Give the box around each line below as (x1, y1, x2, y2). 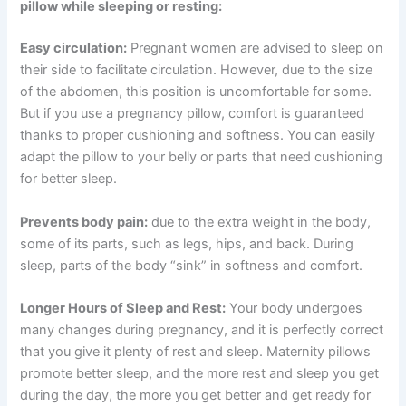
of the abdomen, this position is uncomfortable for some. (20, 83, 372, 101)
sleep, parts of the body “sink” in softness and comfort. (20, 256, 363, 274)
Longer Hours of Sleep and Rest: (20, 299, 227, 316)
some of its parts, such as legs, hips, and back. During (20, 235, 354, 252)
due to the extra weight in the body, (148, 213, 372, 230)
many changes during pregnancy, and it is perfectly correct (20, 321, 384, 338)
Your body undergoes (226, 299, 363, 316)
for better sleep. (20, 170, 118, 188)
